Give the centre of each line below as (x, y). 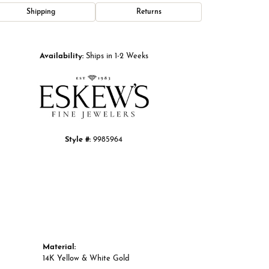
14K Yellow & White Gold (86, 259)
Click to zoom (154, 41)
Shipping (41, 12)
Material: (59, 247)
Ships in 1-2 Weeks (117, 56)
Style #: (78, 140)
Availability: (61, 56)
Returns (149, 12)
